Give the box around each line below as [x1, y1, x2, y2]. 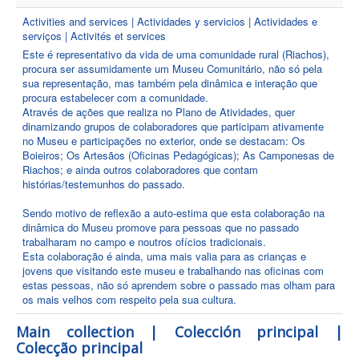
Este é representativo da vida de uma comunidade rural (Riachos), [22, 46, 329, 62]
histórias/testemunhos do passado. [22, 176, 185, 192]
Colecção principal [16, 338, 143, 357]
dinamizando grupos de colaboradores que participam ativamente [22, 119, 324, 134]
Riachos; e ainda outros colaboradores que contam [22, 162, 258, 177]
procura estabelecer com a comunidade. [22, 90, 208, 105]
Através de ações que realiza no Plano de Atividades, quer [22, 104, 295, 119]
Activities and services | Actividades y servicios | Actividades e [22, 14, 317, 29]
